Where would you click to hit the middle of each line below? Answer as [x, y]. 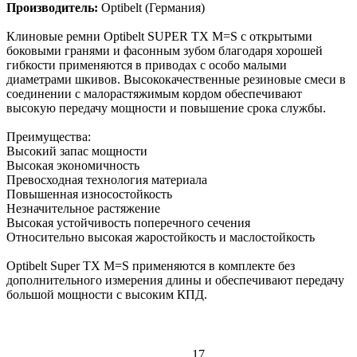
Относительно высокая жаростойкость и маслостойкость [161, 237]
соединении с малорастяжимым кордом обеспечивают [154, 93]
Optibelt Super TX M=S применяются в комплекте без [151, 265]
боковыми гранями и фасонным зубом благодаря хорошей [165, 50]
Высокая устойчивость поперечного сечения [128, 222]
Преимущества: [49, 136]
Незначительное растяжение [83, 208]
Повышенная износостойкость [89, 194]
